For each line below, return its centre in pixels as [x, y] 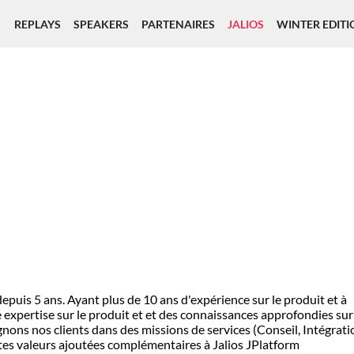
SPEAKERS [101, 24]
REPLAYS [38, 24]
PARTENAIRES [178, 24]
